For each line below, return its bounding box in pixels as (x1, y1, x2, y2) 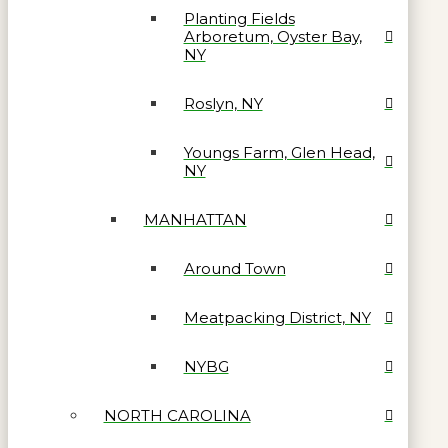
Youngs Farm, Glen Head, (183, 142, 375, 162)
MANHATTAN (143, 209, 247, 229)
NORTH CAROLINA (103, 405, 251, 425)
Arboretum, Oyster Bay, (183, 26, 362, 46)
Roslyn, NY (183, 93, 263, 113)
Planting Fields (183, 8, 295, 28)
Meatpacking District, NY (183, 307, 371, 327)
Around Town (183, 258, 286, 278)
